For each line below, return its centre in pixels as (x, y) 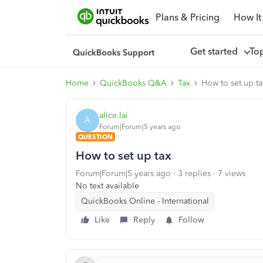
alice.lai (114, 115)
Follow (191, 220)
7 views (232, 173)
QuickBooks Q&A (133, 83)
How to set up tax (124, 156)
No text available (107, 186)
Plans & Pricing (187, 17)
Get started (216, 51)
